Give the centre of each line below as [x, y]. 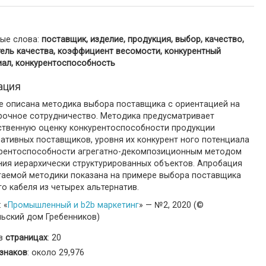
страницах [26, 237]
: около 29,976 [56, 252]
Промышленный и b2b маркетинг [73, 205]
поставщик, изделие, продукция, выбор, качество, [143, 39]
